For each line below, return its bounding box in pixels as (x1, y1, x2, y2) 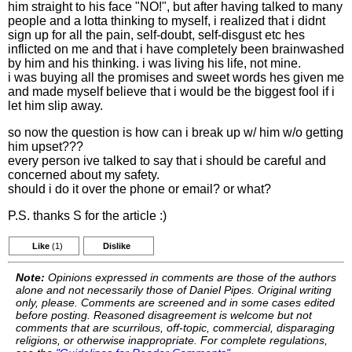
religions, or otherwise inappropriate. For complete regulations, (16, 334, 328, 346)
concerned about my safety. (8, 168, 159, 181)
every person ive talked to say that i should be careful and (8, 154, 326, 167)
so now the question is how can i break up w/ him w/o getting (8, 126, 343, 139)
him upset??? (8, 140, 83, 153)
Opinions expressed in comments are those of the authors (45, 271, 336, 284)
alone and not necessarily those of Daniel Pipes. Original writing (16, 284, 332, 296)
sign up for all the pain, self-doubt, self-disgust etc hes (8, 28, 305, 42)
